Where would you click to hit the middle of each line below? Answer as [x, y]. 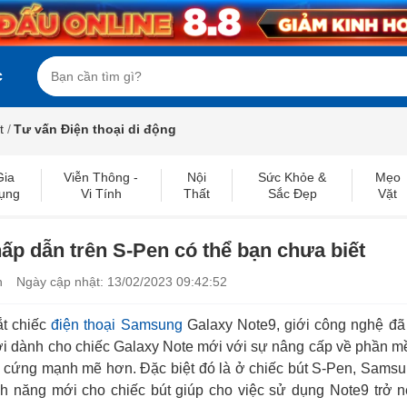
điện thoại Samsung [117, 325]
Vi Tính [101, 194]
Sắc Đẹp [292, 194]
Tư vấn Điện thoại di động [95, 129]
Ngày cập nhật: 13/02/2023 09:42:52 [122, 282]
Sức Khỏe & [293, 177]
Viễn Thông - [101, 177]
